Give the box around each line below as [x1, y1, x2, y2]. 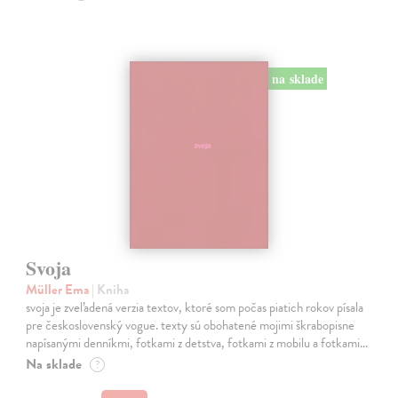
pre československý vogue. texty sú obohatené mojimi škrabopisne [26, 315, 355, 336]
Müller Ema [26, 280, 92, 300]
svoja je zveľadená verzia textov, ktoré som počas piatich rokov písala [26, 298, 364, 318]
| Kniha [92, 280, 130, 300]
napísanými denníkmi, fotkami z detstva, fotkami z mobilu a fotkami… [26, 333, 369, 354]
